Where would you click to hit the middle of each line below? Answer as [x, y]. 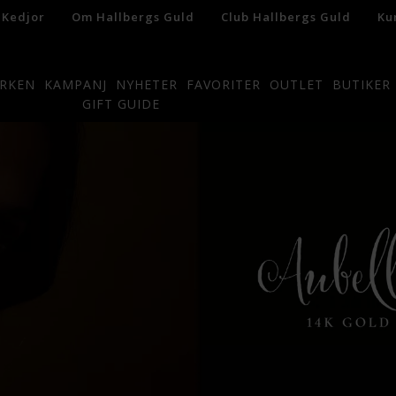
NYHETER [146, 84]
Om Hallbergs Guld [133, 17]
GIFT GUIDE [122, 104]
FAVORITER [223, 84]
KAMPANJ [75, 84]
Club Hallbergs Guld [286, 17]
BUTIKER [361, 84]
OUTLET [296, 84]
